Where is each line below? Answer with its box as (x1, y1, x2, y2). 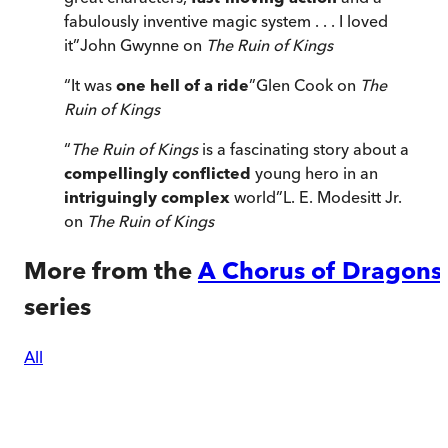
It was (71, 75, 116, 96)
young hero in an (251, 163, 378, 184)
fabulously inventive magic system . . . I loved (64, 11, 388, 32)
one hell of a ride (116, 75, 249, 96)
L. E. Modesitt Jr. (283, 187, 402, 208)
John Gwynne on (80, 35, 206, 56)
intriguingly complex (64, 187, 230, 208)
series (24, 292, 91, 322)
